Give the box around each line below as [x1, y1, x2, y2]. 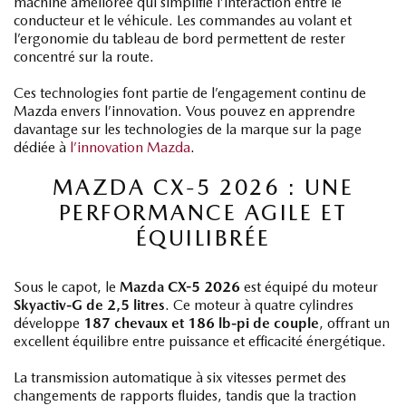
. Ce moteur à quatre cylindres [165, 295, 353, 314]
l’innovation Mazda [66, 138, 190, 156]
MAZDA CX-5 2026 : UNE [52, 173, 354, 200]
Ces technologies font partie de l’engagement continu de [14, 83, 366, 101]
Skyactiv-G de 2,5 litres [14, 295, 165, 314]
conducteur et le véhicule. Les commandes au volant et [14, 11, 352, 29]
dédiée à [14, 138, 66, 156]
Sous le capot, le [14, 277, 120, 295]
